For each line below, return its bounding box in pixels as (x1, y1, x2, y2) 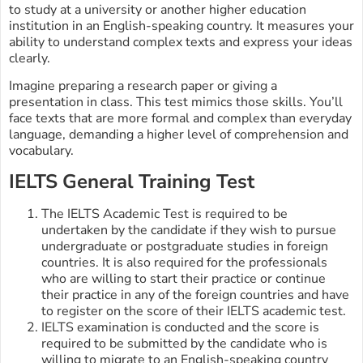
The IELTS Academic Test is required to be (41, 205, 288, 224)
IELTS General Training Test (9, 169, 259, 195)
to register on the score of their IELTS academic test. (41, 302, 346, 321)
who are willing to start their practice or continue (41, 270, 326, 288)
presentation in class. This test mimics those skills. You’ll (9, 92, 343, 111)
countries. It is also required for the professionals (41, 254, 327, 272)
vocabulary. (9, 141, 74, 160)
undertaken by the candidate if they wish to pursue (41, 221, 336, 240)
